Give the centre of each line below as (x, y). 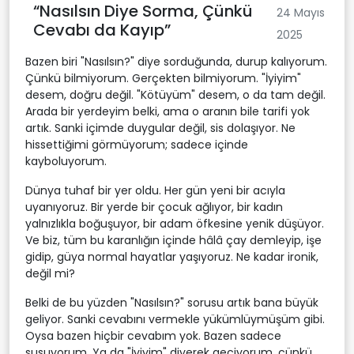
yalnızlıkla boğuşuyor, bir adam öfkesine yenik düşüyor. (175, 224)
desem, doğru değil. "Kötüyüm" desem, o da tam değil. (175, 95)
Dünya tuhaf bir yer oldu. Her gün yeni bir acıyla (155, 190)
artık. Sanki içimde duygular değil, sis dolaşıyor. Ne (160, 128)
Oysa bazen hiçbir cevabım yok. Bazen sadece (153, 336)
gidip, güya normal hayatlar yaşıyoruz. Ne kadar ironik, (172, 257)
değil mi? (50, 273)
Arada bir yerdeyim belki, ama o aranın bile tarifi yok (168, 111)
